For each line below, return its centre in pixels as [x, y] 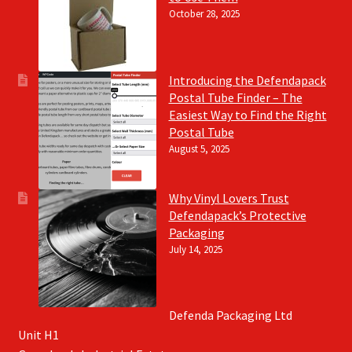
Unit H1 [38, 334]
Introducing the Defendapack [247, 81]
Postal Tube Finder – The [235, 98]
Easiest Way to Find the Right [247, 115]
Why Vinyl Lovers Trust [229, 198]
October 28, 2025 [204, 14]
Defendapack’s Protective [237, 216]
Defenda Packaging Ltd [230, 315]
